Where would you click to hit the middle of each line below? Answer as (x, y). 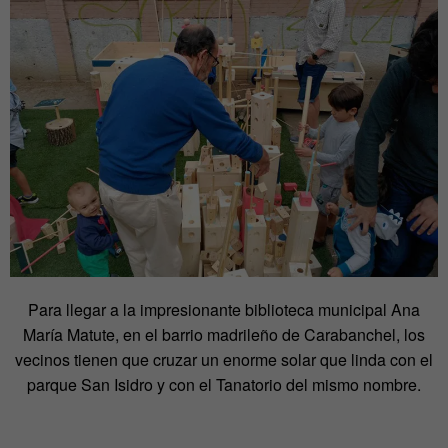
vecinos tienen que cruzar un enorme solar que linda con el (224, 360)
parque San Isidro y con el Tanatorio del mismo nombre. (224, 385)
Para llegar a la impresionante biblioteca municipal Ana (224, 310)
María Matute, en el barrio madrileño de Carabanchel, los (224, 335)
